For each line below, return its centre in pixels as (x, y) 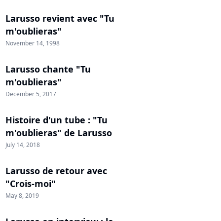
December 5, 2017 (31, 94)
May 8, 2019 (22, 196)
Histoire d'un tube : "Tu (56, 120)
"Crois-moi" (31, 184)
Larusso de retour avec (56, 171)
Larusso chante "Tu (48, 69)
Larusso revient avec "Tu (60, 18)
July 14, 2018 (23, 145)
